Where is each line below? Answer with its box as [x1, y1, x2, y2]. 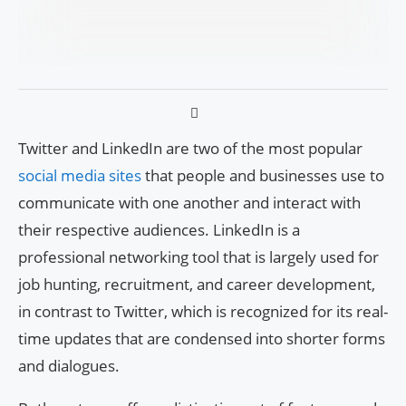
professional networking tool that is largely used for [18, 246, 379, 267]
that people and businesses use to [145, 164, 384, 186]
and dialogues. [18, 354, 120, 376]
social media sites [18, 164, 145, 186]
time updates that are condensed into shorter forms [18, 327, 385, 349]
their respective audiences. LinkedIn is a [18, 218, 300, 240]
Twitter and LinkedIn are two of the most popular [18, 137, 362, 159]
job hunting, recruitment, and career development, [18, 273, 375, 295]
